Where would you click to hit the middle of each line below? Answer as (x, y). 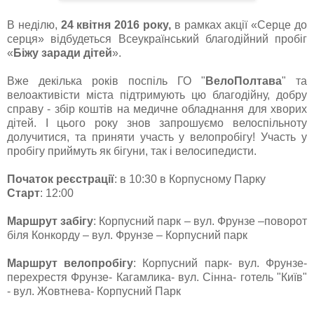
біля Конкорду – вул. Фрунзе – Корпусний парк (127, 235)
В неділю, (34, 25)
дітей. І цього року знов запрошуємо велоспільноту (157, 123)
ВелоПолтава (244, 81)
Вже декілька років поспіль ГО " (106, 81)
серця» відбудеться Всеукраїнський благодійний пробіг (157, 39)
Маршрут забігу (50, 221)
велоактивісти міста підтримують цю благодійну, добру (157, 95)
